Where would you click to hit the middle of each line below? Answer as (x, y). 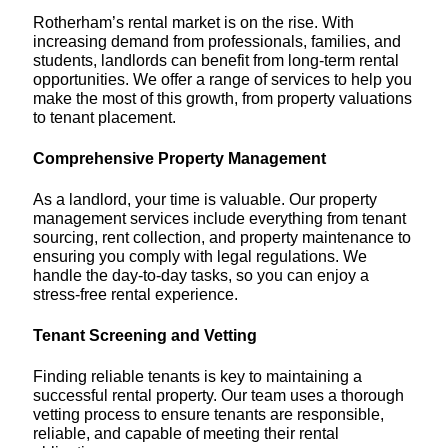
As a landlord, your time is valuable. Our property (204, 199)
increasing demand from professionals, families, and (216, 41)
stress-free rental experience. (135, 294)
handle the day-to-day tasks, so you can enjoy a (200, 275)
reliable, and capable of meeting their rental (185, 432)
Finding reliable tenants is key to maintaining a (197, 375)
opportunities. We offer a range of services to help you (222, 79)
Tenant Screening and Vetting (144, 334)
